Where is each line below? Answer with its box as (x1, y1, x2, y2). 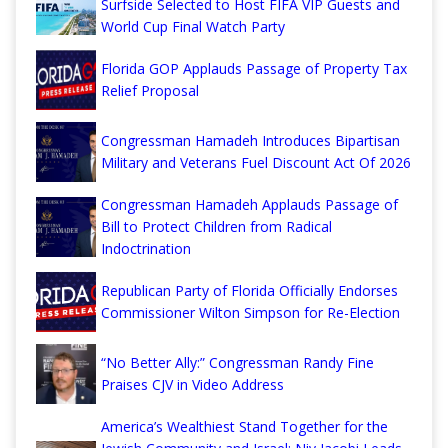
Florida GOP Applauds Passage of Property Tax (101, 58, 407, 78)
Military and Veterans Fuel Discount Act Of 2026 (101, 152, 411, 172)
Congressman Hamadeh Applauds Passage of (101, 194, 398, 214)
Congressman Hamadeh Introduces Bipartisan (101, 130, 400, 150)
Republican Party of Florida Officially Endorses (101, 280, 398, 300)
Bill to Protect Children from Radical (101, 216, 332, 236)
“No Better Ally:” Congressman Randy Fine (101, 352, 374, 372)
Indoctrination (101, 238, 191, 258)
